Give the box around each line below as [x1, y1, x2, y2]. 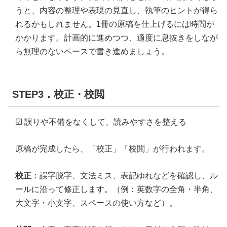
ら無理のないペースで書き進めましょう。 [15, 47, 169, 56]
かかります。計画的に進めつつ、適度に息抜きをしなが [15, 33, 218, 43]
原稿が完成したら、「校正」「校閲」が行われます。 [15, 144, 210, 154]
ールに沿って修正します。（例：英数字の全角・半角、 [15, 185, 218, 194]
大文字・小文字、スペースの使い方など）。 [15, 199, 177, 208]
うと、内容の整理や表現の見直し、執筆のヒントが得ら [15, 6, 218, 15]
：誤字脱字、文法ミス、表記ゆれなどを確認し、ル [31, 171, 218, 180]
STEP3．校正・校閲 [12, 89, 104, 100]
